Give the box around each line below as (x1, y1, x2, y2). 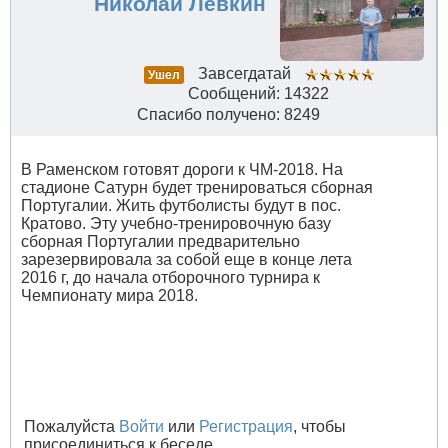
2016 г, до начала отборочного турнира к (21, 269, 320, 287)
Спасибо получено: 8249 (136, 106, 320, 124)
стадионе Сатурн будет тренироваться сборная (21, 179, 373, 197)
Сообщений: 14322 (188, 85, 329, 103)
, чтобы (293, 418, 346, 436)
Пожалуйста (24, 418, 119, 436)
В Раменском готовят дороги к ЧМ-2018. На (21, 161, 343, 179)
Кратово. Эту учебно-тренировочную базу (21, 215, 331, 233)
